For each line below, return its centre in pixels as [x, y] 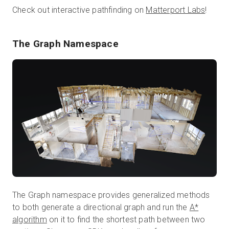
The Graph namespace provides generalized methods [111, 195]
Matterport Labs [176, 10]
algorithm [30, 219]
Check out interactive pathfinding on [79, 10]
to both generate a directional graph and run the [101, 207]
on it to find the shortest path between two [126, 219]
